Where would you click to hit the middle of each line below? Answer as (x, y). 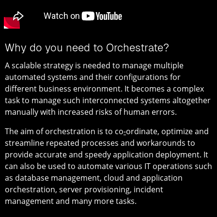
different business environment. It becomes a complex (104, 88)
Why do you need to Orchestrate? (87, 47)
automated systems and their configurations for (93, 77)
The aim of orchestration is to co (64, 131)
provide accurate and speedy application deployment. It (107, 154)
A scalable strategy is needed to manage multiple (94, 65)
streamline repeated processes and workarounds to (100, 143)
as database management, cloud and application (94, 178)
